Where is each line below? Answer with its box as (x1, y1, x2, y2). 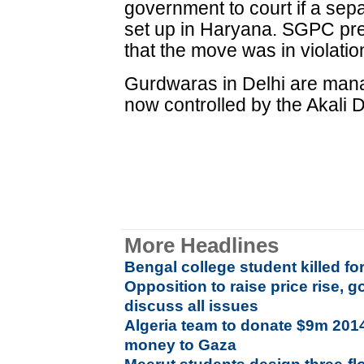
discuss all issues (124, 297, 259, 314)
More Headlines (124, 234, 279, 257)
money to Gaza (124, 336, 237, 353)
